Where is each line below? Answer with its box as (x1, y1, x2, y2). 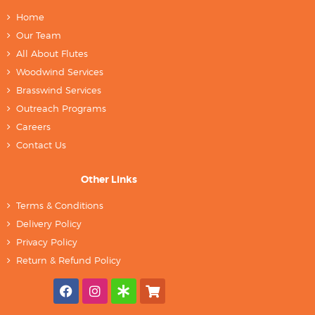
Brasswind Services (16, 84, 102, 96)
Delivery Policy (16, 218, 82, 230)
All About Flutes (16, 48, 89, 60)
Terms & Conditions (16, 200, 104, 212)
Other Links (81, 173, 137, 186)
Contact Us (16, 139, 67, 151)
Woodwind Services (16, 66, 104, 78)
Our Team (16, 30, 62, 41)
